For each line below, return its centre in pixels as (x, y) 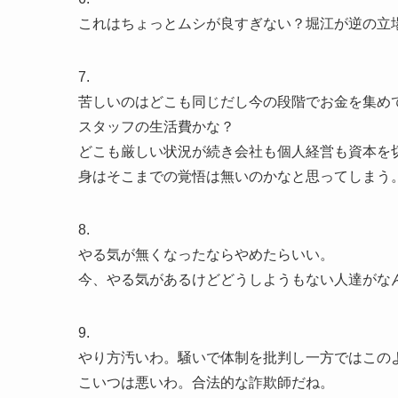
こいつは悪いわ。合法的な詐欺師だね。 (206, 382)
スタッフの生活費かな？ (156, 126)
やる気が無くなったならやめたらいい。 (206, 254)
